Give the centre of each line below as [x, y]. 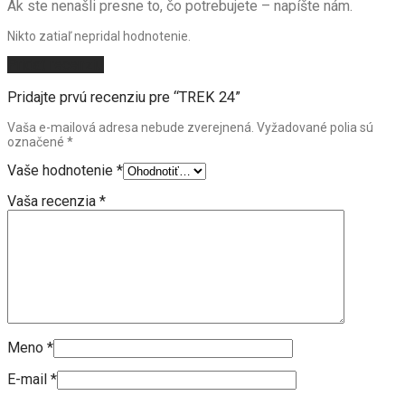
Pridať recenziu [56, 65]
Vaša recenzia [53, 202]
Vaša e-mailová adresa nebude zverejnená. [131, 128]
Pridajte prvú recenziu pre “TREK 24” [124, 97]
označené [37, 142]
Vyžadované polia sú [315, 128]
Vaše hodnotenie [62, 171]
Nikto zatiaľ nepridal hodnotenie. [99, 37]
